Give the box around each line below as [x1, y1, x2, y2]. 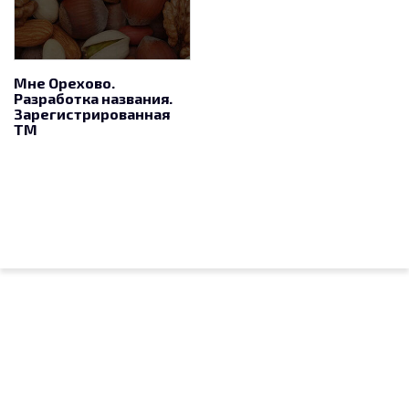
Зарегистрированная [14, 104, 170, 122]
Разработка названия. [14, 89, 173, 107]
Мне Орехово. [14, 73, 115, 91]
